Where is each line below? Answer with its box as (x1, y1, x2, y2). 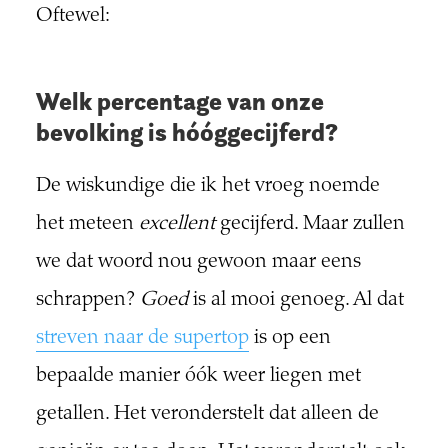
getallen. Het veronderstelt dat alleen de (35, 404, 379, 426)
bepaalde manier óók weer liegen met (35, 366, 361, 388)
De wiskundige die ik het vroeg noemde (35, 176, 380, 198)
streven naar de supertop (35, 328, 249, 350)
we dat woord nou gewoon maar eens (35, 252, 361, 274)
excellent (138, 214, 215, 236)
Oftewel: (35, 6, 110, 28)
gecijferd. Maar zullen (214, 214, 405, 236)
